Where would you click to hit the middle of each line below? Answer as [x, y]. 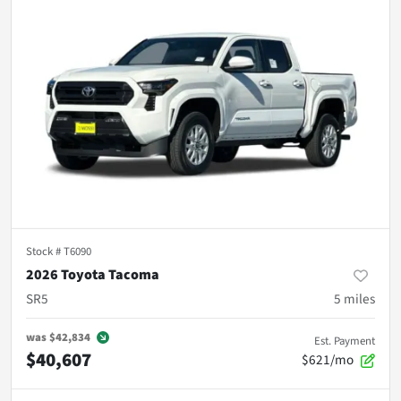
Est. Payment [345, 341]
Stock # [45, 252]
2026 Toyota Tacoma [93, 275]
